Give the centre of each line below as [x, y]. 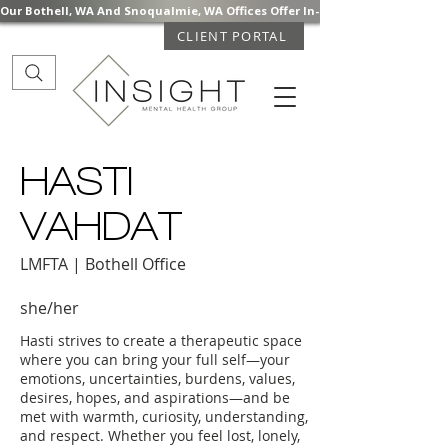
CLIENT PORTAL [232, 36]
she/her [49, 308]
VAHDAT [101, 225]
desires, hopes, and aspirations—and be [155, 397]
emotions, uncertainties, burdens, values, [157, 378]
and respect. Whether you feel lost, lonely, [160, 435]
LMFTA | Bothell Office [103, 264]
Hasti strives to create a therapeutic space [161, 340]
